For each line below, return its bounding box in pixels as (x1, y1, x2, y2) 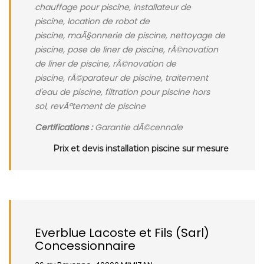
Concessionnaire (35, 237, 136, 254)
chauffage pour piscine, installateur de (35, 1, 191, 13)
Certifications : (35, 121, 93, 133)
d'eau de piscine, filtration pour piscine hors (35, 86, 210, 98)
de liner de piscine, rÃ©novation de (35, 58, 176, 70)
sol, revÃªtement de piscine (35, 100, 146, 112)
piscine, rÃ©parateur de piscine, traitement (35, 72, 208, 84)
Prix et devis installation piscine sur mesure (53, 143, 229, 154)
